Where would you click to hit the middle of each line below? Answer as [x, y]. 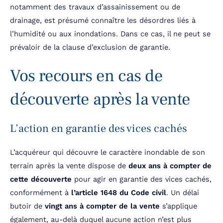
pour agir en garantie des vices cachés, [142, 179]
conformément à [41, 193]
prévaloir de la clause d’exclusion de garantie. [90, 48]
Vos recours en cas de [86, 76]
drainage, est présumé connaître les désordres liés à [103, 21]
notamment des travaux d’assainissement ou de [95, 7]
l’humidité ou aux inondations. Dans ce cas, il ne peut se [110, 34]
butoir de [27, 206]
